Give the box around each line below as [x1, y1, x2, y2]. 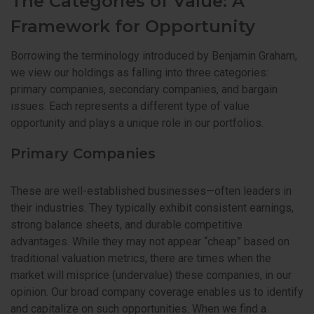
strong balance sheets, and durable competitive [11, 217, 243, 231]
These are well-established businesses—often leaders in [11, 184, 292, 198]
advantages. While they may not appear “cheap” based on [11, 234, 289, 248]
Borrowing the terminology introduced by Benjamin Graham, [11, 49, 297, 63]
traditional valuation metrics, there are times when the [11, 251, 271, 265]
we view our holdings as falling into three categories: [11, 66, 268, 80]
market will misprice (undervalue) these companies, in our [11, 268, 292, 282]
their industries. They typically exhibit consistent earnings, [11, 200, 294, 214]
